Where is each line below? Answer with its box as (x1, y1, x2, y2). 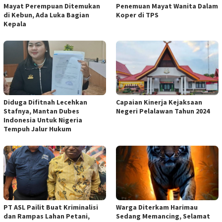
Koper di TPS (116, 10, 159, 19)
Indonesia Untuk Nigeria (3, 115, 82, 124)
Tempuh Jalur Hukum (3, 124, 71, 133)
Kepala (3, 19, 26, 28)
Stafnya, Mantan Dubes (3, 106, 79, 115)
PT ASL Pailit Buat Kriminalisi (3, 202, 98, 212)
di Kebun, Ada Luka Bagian (3, 10, 89, 19)
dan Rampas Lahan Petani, (3, 211, 90, 221)
